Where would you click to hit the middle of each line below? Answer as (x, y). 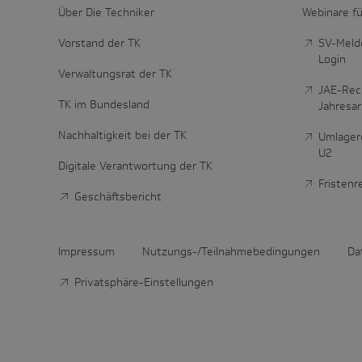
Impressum (86, 252)
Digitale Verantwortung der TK (135, 166)
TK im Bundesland (104, 105)
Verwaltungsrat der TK (115, 74)
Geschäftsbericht (118, 197)
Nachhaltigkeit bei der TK (122, 135)
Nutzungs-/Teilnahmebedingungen (231, 252)
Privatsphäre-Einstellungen (143, 282)
